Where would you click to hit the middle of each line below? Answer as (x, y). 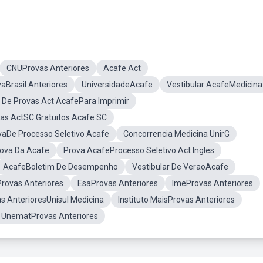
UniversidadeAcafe (117, 85)
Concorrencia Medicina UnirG (176, 134)
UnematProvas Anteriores (50, 216)
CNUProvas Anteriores (48, 68)
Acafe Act (122, 68)
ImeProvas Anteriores (213, 183)
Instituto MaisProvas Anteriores (176, 200)
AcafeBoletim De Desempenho (60, 167)
